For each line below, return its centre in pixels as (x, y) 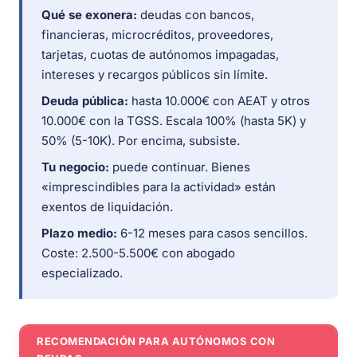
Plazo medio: (79, 233)
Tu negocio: (75, 167)
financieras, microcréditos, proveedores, (157, 35)
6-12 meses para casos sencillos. (212, 233)
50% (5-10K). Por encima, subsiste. (141, 141)
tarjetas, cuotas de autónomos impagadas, (160, 55)
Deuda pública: (85, 101)
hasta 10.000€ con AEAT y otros (219, 101)
